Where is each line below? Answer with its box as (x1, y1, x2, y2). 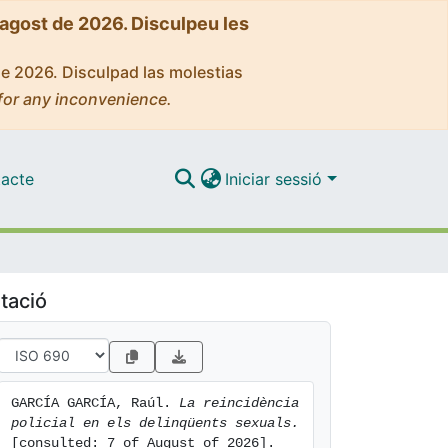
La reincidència (179, 395, 299, 411)
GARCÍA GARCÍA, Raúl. (11, 395, 179, 411)
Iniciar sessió (225, 168, 328, 189)
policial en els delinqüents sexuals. (11, 415, 299, 431)
